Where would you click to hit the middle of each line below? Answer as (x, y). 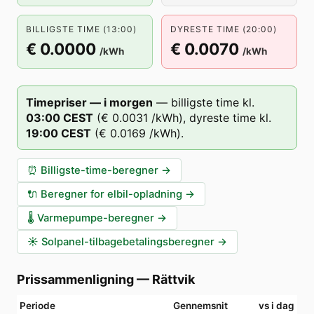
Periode (37, 306)
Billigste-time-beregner (100, 170)
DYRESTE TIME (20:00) (224, 29)
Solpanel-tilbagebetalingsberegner (128, 242)
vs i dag (277, 306)
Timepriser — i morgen (89, 102)
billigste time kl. (213, 102)
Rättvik (173, 279)
